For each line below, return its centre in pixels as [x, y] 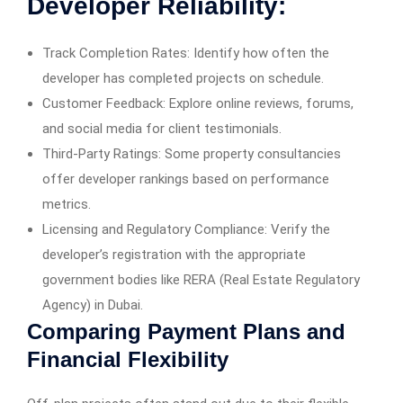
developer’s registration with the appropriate [174, 255]
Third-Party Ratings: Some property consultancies [192, 154]
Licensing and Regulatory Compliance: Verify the [186, 230]
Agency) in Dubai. [93, 305]
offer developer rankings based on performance [186, 179]
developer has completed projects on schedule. [183, 79]
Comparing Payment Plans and [186, 332]
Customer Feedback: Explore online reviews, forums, [198, 104]
